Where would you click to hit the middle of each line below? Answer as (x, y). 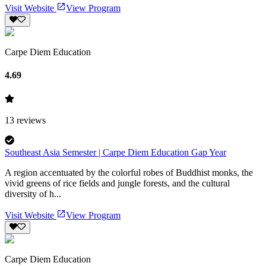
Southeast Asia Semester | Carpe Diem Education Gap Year (115, 152)
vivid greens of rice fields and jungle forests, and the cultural (117, 183)
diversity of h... (33, 194)
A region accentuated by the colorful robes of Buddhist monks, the (129, 172)
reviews (30, 120)
